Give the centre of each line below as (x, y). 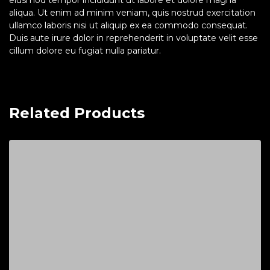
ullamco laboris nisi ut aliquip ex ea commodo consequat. (128, 25)
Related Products (77, 113)
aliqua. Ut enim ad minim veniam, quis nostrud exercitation (132, 12)
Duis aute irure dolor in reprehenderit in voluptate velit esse (133, 38)
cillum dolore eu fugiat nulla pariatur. (85, 50)
